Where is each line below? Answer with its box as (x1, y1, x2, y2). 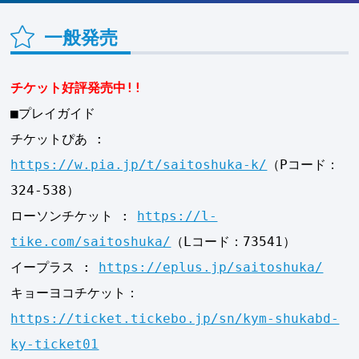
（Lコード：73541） (171, 234, 296, 250)
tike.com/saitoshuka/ (10, 234, 171, 250)
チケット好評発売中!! (10, 80, 143, 96)
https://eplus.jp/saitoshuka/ (99, 260, 324, 276)
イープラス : (10, 260, 99, 276)
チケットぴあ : (10, 131, 104, 147)
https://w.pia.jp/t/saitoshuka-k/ (10, 157, 268, 173)
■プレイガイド (10, 106, 96, 122)
